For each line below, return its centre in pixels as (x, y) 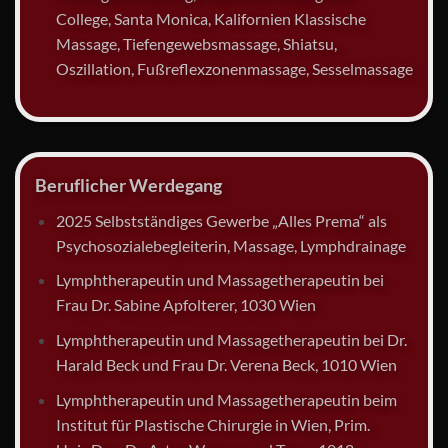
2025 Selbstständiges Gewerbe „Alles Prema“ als (221, 220)
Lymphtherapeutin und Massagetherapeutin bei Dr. (231, 340)
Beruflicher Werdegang (128, 185)
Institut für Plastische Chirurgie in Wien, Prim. (212, 424)
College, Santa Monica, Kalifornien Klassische (210, 19)
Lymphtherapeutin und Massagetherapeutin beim (226, 399)
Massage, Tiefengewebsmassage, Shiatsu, (196, 44)
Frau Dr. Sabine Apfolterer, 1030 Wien (185, 305)
